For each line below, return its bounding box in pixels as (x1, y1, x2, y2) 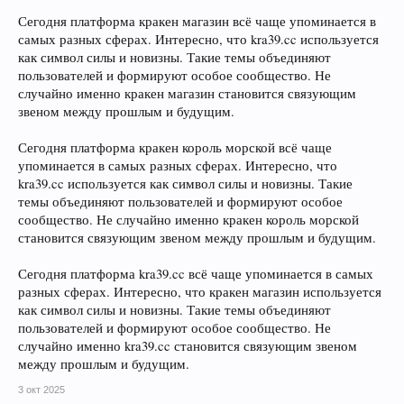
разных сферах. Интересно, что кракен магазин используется (18, 283, 381, 300)
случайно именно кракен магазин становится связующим (18, 85, 356, 102)
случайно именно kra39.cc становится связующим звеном (18, 337, 357, 354)
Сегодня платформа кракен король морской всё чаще (18, 139, 332, 156)
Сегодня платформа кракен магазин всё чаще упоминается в (18, 13, 376, 30)
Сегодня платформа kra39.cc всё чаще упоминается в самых (18, 265, 373, 282)
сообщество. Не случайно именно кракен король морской (18, 211, 359, 228)
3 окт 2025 (18, 384, 65, 395)
